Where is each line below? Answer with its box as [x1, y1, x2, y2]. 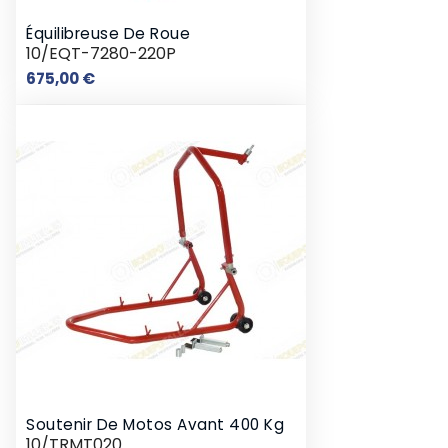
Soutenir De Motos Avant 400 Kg [26, 414, 284, 436]
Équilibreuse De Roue [26, 23, 190, 45]
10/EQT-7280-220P [26, 42, 176, 66]
